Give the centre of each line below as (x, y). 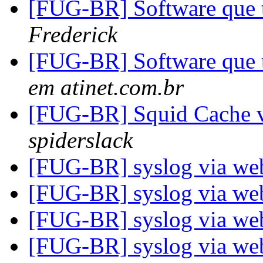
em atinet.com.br (106, 87)
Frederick (73, 35)
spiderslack (80, 140)
